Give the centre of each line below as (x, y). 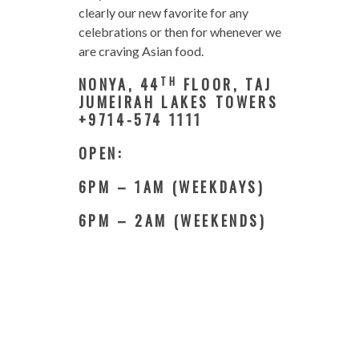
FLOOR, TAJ (225, 85)
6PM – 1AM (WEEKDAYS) (171, 187)
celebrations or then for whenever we (179, 32)
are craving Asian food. (141, 51)
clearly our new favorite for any (163, 13)
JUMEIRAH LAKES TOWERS (178, 102)
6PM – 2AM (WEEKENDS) (172, 221)
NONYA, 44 (119, 85)
